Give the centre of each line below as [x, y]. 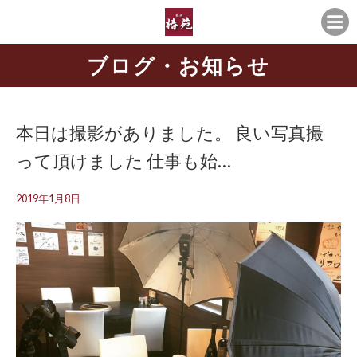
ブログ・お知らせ [178, 65]
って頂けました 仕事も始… [124, 161]
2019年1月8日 [48, 198]
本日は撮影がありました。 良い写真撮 [170, 133]
